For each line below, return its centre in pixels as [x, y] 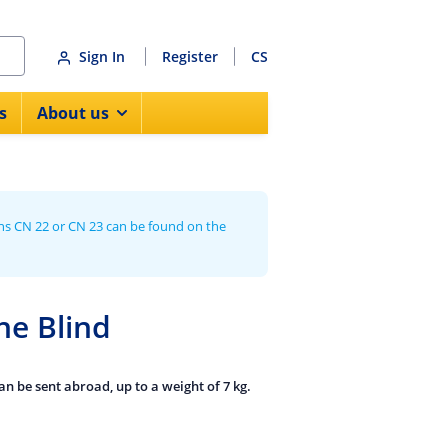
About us [73, 113]
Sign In [104, 56]
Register [190, 56]
